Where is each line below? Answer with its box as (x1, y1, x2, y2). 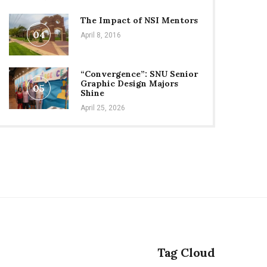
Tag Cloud (157, 245, 215, 260)
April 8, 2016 (80, 31, 121, 39)
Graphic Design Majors (80, 78, 178, 89)
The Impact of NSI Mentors (80, 15, 198, 26)
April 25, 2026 (80, 104, 125, 112)
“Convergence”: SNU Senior (80, 69, 198, 79)
